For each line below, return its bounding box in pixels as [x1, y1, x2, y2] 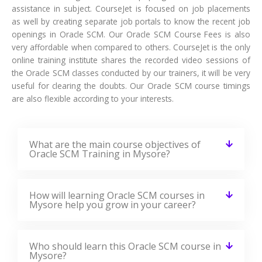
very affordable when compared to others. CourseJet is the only [12, 41, 250, 53]
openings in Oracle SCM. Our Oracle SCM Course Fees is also [12, 28, 250, 40]
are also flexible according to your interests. [12, 92, 174, 104]
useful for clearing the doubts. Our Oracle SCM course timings [12, 80, 250, 91]
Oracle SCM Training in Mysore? [29, 147, 170, 160]
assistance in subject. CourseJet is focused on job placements [12, 2, 250, 14]
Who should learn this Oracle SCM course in [29, 239, 221, 253]
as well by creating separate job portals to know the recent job [12, 15, 250, 27]
